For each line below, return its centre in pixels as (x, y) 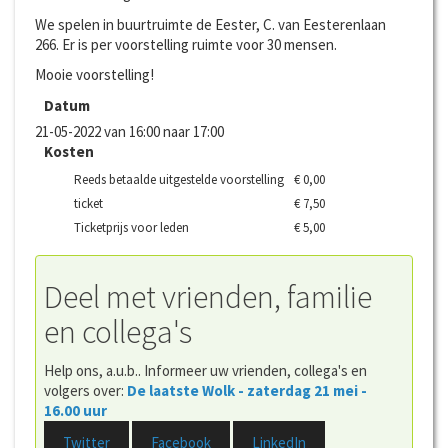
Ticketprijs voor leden (131, 227)
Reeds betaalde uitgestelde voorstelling (179, 179)
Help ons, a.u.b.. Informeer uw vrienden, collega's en (205, 370)
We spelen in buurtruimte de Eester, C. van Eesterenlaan (210, 24)
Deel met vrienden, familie (207, 297)
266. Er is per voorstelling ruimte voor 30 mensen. (187, 44)
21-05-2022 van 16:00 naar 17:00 (129, 131)
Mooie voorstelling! (94, 74)
